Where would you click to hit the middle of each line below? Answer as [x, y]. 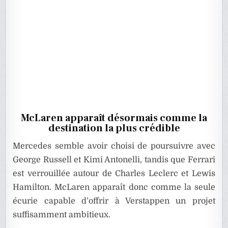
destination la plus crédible [114, 129]
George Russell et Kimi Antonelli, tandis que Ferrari [114, 160]
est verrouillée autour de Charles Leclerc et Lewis [114, 174]
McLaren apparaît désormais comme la [114, 118]
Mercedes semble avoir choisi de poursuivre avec [114, 146]
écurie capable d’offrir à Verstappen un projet [114, 201]
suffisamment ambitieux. [62, 215]
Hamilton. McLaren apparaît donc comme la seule [114, 188]
